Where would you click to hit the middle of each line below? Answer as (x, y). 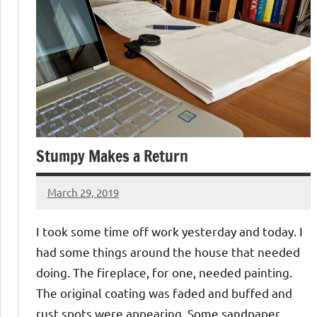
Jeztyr (62, 201)
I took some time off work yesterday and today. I (169, 231)
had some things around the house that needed (168, 252)
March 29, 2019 (83, 192)
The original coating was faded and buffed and (164, 293)
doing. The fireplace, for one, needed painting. (164, 272)
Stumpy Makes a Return (112, 156)
